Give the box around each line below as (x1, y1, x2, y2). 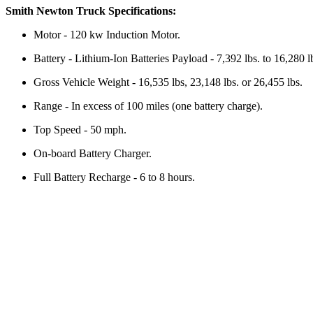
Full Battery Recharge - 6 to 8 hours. (34, 171, 195, 184)
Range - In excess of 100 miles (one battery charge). (34, 100, 263, 112)
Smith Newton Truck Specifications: (6, 5, 176, 17)
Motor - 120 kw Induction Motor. (34, 29, 180, 41)
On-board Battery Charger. (34, 147, 152, 160)
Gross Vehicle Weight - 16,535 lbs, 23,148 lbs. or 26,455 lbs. (34, 76, 303, 89)
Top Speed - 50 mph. (34, 124, 126, 136)
